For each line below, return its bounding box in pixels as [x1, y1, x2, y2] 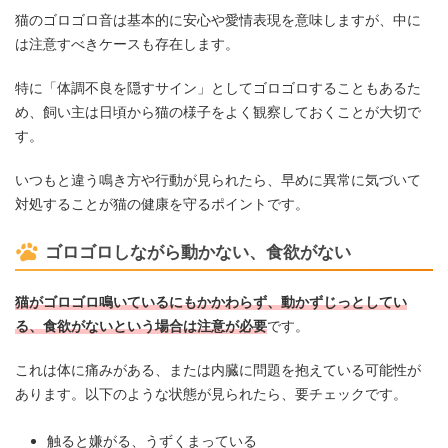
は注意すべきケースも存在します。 [15, 35, 239, 53]
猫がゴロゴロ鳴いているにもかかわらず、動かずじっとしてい [15, 293, 407, 311]
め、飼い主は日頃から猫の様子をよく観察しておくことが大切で [15, 103, 421, 121]
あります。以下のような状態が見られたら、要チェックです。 [15, 385, 407, 403]
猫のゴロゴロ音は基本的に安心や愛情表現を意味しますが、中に [15, 11, 421, 29]
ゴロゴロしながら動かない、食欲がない [45, 242, 351, 263]
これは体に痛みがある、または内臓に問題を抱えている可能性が [15, 361, 421, 379]
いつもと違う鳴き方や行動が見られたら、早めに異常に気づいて [15, 171, 421, 189]
